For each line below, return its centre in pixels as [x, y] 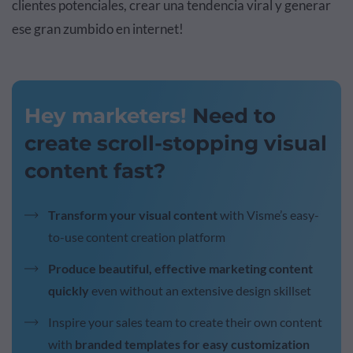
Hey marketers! [106, 115]
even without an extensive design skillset [200, 290]
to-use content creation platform [137, 236]
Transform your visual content [133, 214]
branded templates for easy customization [192, 344]
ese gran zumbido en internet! [98, 28]
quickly [69, 290]
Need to [231, 115]
